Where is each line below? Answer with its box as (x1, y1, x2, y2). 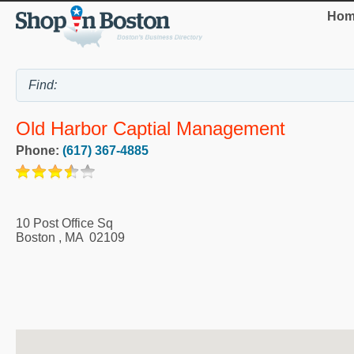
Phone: (16, 143, 62, 157)
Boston (16, 230, 55, 244)
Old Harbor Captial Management (16, 118, 285, 140)
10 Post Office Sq (16, 216, 113, 230)
